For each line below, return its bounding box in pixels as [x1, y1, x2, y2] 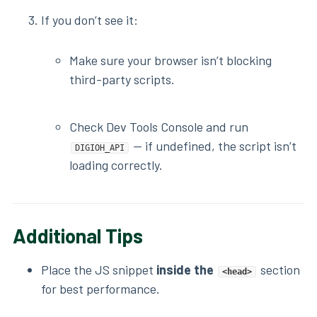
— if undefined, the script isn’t [130, 138, 296, 154]
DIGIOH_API [75, 143, 125, 154]
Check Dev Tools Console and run [69, 119, 248, 135]
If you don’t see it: [41, 12, 138, 28]
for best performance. [41, 281, 160, 297]
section [258, 262, 300, 278]
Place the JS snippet [41, 262, 156, 278]
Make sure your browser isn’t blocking [69, 52, 272, 69]
